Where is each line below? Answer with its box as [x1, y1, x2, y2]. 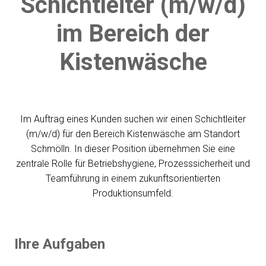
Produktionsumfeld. [93, 188, 173, 199]
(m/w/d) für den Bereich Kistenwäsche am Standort [26, 128, 240, 140]
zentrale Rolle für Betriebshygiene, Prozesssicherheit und [16, 158, 250, 170]
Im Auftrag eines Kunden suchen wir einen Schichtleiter [20, 113, 246, 125]
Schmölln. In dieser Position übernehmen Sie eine [31, 143, 235, 155]
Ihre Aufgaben [14, 236, 105, 253]
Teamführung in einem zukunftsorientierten [46, 173, 220, 185]
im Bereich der [56, 20, 210, 47]
